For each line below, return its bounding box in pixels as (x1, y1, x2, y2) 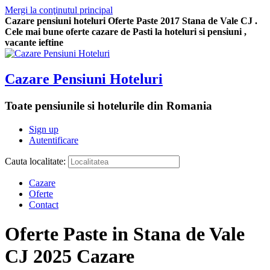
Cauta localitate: (5, 155, 68, 166)
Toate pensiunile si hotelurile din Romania (5, 99, 212, 112)
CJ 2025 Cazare (5, 245, 134, 267)
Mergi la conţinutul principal (5, 5, 113, 15)
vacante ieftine (5, 37, 63, 48)
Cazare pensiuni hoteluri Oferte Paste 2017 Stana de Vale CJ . (5, 16, 257, 26)
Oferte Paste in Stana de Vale (5, 222, 245, 245)
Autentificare (29, 134, 78, 145)
